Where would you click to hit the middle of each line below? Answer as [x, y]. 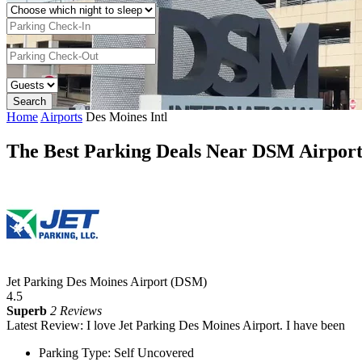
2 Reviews [76, 310]
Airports [61, 116]
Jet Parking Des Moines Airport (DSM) [107, 281]
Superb [27, 310]
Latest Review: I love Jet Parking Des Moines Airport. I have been [176, 325]
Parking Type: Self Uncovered [116, 352]
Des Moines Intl [126, 116]
